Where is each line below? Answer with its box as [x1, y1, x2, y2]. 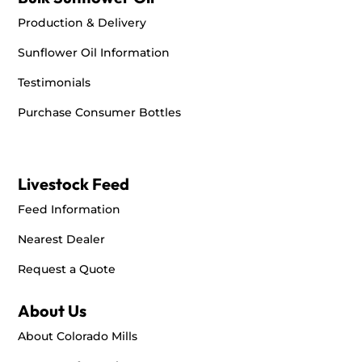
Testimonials [18, 74, 91, 90]
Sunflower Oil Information [18, 44, 170, 60]
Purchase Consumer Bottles [18, 104, 182, 120]
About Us [18, 300, 87, 321]
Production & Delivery [18, 15, 147, 30]
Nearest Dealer [18, 231, 106, 246]
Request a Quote [18, 261, 116, 276]
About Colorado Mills [18, 328, 138, 343]
